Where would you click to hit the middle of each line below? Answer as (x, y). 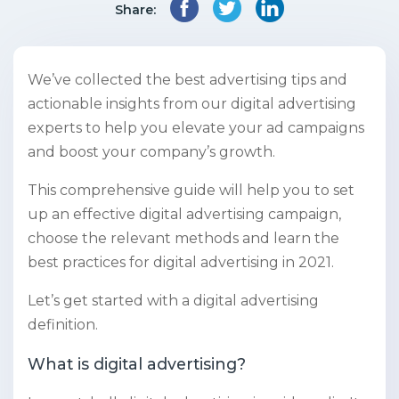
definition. (63, 325)
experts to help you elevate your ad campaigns (196, 128)
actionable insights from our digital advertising (192, 104)
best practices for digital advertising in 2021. (181, 263)
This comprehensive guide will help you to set (191, 191)
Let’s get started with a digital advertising (173, 301)
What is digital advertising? (137, 364)
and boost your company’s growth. (151, 152)
